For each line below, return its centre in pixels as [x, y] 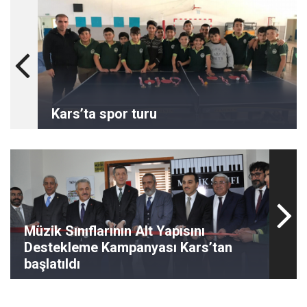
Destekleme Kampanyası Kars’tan [128, 247]
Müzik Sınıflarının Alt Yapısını [114, 231]
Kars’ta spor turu [104, 114]
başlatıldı [52, 264]
